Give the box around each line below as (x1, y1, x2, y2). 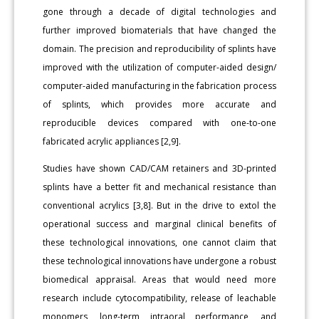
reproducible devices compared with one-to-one (43, 116, 276, 129)
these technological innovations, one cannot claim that (43, 236, 276, 249)
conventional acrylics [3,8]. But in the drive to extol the (43, 199, 276, 211)
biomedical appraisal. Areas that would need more (43, 273, 276, 286)
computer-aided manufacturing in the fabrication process (43, 79, 276, 92)
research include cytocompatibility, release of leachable (43, 291, 276, 304)
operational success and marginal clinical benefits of (43, 217, 276, 230)
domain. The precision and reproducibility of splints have (43, 42, 276, 55)
